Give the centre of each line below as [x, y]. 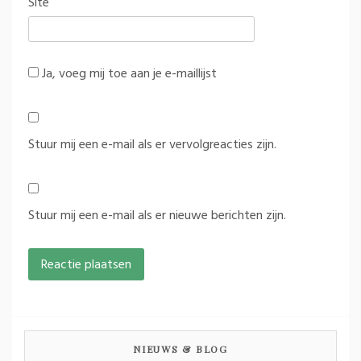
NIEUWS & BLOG [180, 349]
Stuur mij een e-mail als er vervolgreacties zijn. [152, 145]
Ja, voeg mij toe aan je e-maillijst [128, 74]
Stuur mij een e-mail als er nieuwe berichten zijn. [157, 216]
